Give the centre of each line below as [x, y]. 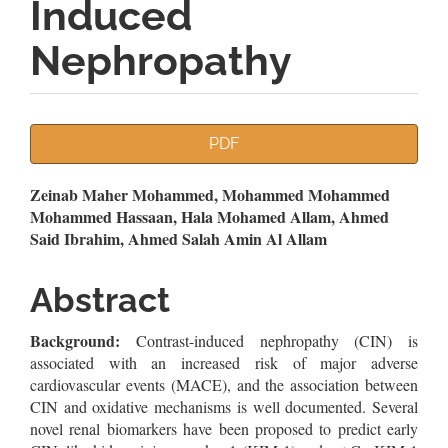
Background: [75, 340]
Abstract [100, 300]
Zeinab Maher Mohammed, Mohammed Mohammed [210, 194]
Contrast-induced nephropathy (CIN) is [269, 340]
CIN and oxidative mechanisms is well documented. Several [224, 406]
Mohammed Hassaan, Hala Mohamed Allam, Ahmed [209, 216]
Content [95, 275]
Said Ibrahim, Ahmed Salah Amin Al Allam [178, 238]
